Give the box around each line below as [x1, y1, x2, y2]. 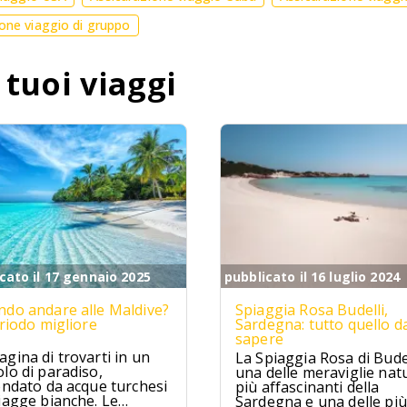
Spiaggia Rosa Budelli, [235, 300, 389, 320]
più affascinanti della [235, 377, 380, 397]
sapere [235, 329, 283, 349]
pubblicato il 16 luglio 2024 [224, 268, 400, 285]
